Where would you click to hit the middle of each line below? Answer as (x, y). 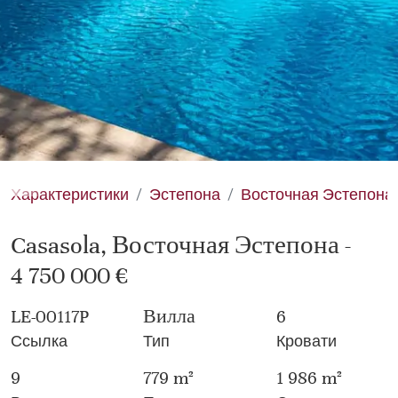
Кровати (306, 341)
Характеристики (70, 195)
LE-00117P (50, 317)
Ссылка (39, 341)
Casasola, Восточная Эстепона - (181, 246)
